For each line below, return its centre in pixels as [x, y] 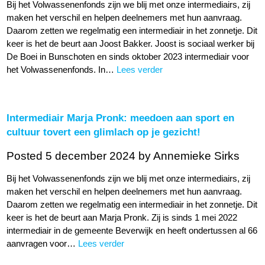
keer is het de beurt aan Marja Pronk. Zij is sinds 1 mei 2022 [122, 217]
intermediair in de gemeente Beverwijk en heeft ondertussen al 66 [132, 230]
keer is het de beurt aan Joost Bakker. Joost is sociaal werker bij [131, 43]
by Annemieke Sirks [189, 156]
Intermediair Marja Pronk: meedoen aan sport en [121, 117]
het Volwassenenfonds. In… [62, 70]
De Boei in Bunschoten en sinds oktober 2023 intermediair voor [128, 56]
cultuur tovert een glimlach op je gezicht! [104, 132]
